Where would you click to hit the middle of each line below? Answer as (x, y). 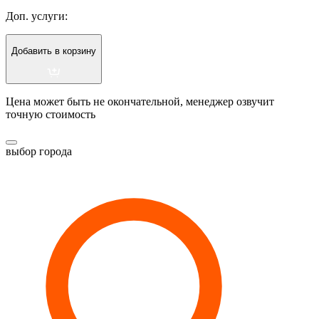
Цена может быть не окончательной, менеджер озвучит (140, 102)
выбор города (39, 152)
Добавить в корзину (54, 51)
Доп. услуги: (37, 16)
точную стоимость (51, 115)
